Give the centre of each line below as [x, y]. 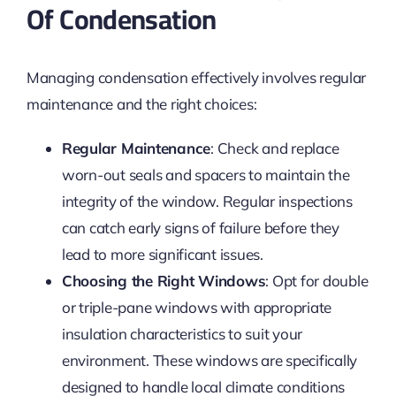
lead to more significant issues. [162, 254]
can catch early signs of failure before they [200, 227]
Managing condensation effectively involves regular [196, 77]
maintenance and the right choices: [141, 103]
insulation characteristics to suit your [182, 333]
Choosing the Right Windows [164, 280]
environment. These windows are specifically [209, 360]
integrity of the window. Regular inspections [207, 201]
